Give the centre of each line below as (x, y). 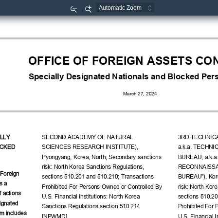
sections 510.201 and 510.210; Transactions (98, 175)
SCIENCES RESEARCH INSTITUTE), (91, 146)
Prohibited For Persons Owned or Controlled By (102, 185)
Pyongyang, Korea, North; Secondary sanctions (102, 156)
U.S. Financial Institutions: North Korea (91, 195)
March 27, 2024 (140, 93)
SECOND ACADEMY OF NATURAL (88, 136)
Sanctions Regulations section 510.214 (91, 205)
